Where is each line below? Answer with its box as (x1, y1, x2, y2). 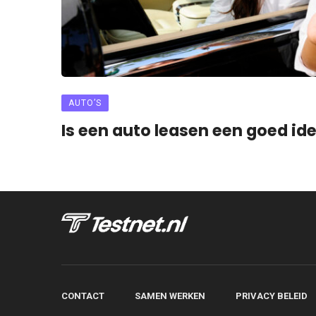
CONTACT (61, 290, 104, 301)
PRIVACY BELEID (236, 290, 308, 301)
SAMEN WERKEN (135, 290, 205, 301)
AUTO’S (68, 97, 102, 108)
